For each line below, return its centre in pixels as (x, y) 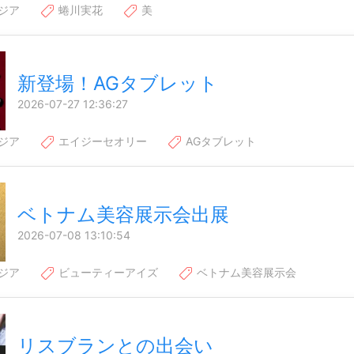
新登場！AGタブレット (118, 84)
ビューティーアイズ (107, 272)
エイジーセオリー (101, 141)
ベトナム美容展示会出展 (123, 215)
